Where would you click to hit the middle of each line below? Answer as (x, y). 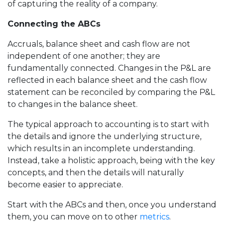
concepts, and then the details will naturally (96, 172)
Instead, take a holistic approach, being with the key (111, 160)
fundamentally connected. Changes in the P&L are (109, 68)
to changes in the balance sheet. (73, 104)
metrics (154, 216)
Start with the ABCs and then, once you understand (112, 204)
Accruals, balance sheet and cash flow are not (99, 44)
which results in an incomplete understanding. (101, 148)
